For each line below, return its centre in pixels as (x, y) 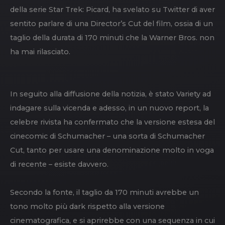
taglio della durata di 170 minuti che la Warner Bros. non (112, 38)
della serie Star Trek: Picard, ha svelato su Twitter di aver (113, 10)
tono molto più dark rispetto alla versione (87, 206)
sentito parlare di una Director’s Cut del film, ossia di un (111, 24)
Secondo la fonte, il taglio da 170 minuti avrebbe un (104, 192)
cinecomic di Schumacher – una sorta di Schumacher (107, 136)
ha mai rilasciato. (40, 52)
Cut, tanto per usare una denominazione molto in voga (112, 150)
